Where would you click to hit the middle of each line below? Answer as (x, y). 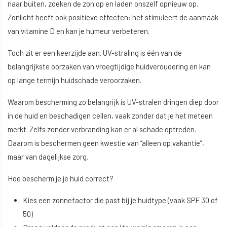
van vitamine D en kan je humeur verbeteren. (79, 31)
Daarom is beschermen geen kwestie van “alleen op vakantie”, (106, 143)
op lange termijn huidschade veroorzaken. (74, 80)
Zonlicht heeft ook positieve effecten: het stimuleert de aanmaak (113, 17)
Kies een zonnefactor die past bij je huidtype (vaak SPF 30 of (120, 200)
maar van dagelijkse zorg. (48, 157)
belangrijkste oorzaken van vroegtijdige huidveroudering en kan (109, 67)
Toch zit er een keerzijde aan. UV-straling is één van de (95, 53)
